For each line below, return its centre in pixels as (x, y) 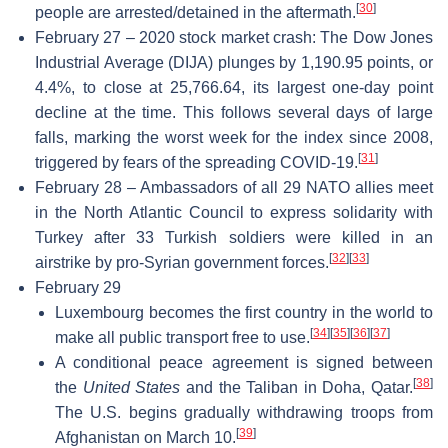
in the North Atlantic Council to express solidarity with (234, 212)
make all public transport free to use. (182, 337)
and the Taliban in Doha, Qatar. (296, 387)
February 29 (78, 287)
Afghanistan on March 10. (145, 437)
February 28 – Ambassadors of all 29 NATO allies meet (234, 187)
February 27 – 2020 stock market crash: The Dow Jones (234, 37)
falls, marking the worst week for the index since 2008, (234, 137)
